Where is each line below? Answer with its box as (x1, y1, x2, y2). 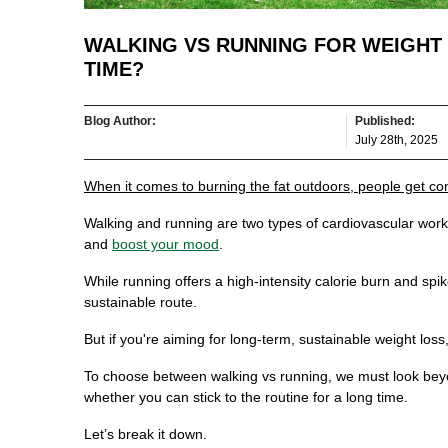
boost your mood (112, 235, 219, 252)
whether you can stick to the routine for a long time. (84, 388, 408, 405)
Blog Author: (84, 113, 156, 128)
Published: (355, 113, 415, 128)
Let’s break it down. (84, 425, 207, 442)
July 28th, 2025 (355, 132, 438, 147)
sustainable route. (84, 293, 197, 310)
